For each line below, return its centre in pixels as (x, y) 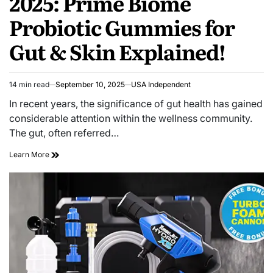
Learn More (30, 154)
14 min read (29, 84)
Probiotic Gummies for (122, 27)
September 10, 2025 (90, 84)
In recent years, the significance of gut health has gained (136, 103)
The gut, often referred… (64, 133)
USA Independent (161, 84)
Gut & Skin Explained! (117, 51)
